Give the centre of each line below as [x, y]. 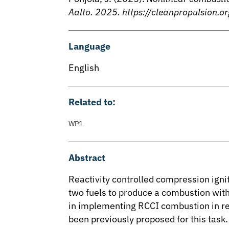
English [84, 67]
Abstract [87, 157]
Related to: [92, 102]
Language [90, 46]
